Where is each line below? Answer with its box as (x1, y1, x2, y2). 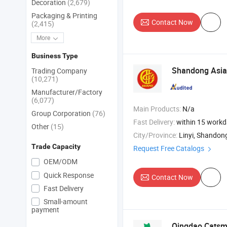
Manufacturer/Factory (31, 87, 102, 97)
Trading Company (31, 66, 87, 76)
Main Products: (133, 104, 181, 114)
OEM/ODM (42, 157, 78, 167)
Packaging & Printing (31, 11, 97, 21)
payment (31, 205, 59, 215)
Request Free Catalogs (133, 143, 206, 154)
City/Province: (133, 130, 177, 140)
